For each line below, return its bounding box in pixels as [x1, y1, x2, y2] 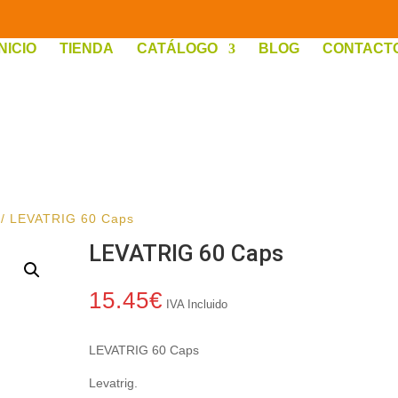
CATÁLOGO [136, 40, 218, 56]
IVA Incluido [166, 298, 228, 311]
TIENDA [59, 40, 114, 56]
